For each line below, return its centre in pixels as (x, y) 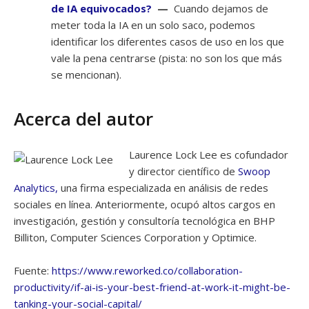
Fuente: (33, 270)
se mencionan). (86, 74)
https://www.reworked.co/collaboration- (147, 270)
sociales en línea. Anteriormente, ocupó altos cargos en (144, 204)
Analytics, (36, 187)
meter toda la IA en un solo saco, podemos (153, 24)
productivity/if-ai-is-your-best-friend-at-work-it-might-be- (152, 287)
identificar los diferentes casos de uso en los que (168, 41)
